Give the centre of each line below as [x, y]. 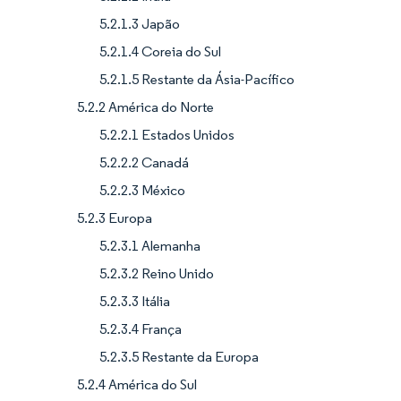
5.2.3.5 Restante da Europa [179, 356]
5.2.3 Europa [115, 218]
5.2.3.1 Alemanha [150, 245]
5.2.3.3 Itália [135, 301]
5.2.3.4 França [141, 328]
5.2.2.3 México [142, 190]
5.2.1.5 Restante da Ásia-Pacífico [197, 79]
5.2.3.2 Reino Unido [157, 273]
